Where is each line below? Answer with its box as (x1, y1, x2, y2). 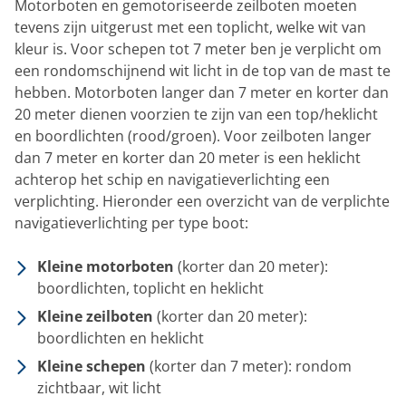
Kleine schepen (37, 355, 146, 376)
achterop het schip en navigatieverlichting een (14, 169, 330, 190)
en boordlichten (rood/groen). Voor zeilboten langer (14, 126, 372, 147)
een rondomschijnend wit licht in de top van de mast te (14, 61, 391, 82)
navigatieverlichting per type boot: (14, 213, 248, 234)
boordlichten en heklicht (37, 327, 204, 348)
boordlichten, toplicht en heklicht (37, 278, 264, 299)
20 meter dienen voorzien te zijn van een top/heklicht (14, 104, 378, 125)
